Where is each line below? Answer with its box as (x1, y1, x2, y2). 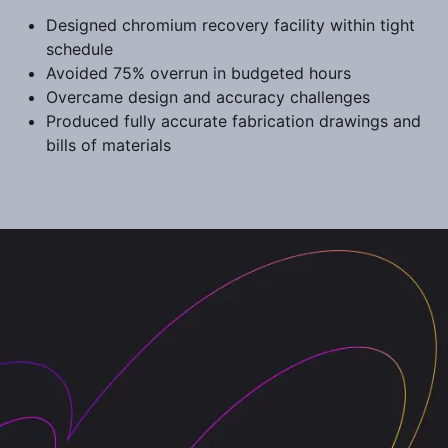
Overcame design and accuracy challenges (46, 87, 370, 107)
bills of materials (46, 135, 171, 155)
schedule (46, 39, 113, 59)
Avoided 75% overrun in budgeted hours (46, 63, 351, 83)
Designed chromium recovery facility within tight (46, 15, 415, 35)
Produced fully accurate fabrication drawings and (46, 111, 421, 131)
